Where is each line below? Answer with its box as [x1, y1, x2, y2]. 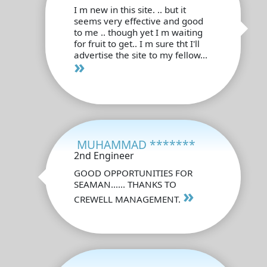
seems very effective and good [74, 14, 203, 27]
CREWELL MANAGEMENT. [74, 193, 183, 205]
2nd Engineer [74, 148, 134, 162]
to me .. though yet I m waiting [74, 26, 203, 38]
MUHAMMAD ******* [77, 136, 195, 153]
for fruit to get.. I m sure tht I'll [74, 37, 200, 49]
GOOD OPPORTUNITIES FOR [74, 166, 193, 179]
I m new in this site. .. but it [74, 3, 186, 15]
